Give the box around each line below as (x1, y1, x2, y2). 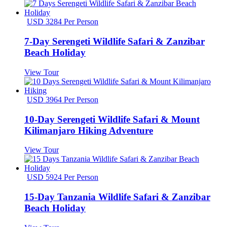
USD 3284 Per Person (27, 17, 98, 26)
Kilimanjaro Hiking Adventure (24, 125, 153, 136)
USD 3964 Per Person (27, 95, 98, 104)
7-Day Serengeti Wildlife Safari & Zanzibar (24, 36, 205, 47)
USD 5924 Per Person (27, 173, 98, 182)
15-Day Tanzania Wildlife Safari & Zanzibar (24, 191, 210, 202)
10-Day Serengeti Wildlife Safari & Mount (24, 113, 200, 125)
